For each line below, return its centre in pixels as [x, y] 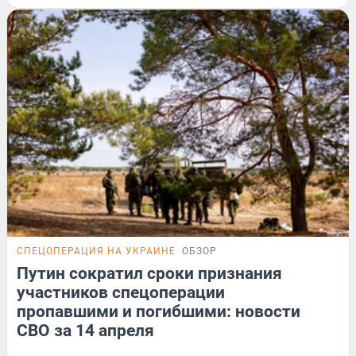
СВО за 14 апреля [85, 331]
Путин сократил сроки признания [149, 274]
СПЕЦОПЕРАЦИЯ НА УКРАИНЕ [96, 252]
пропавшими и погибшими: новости [159, 312]
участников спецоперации [121, 293]
